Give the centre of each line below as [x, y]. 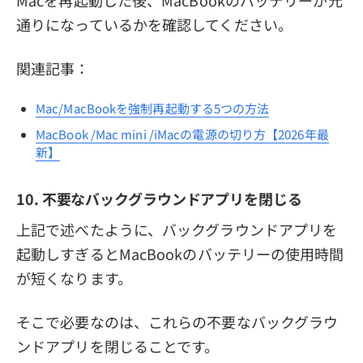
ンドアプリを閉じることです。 [118, 346]
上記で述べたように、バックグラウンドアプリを [177, 229]
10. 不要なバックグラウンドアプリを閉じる [159, 198]
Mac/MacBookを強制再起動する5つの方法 [153, 109]
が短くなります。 [74, 278]
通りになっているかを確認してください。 [154, 25]
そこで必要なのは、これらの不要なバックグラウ [177, 321]
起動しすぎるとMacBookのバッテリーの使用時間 [180, 253]
